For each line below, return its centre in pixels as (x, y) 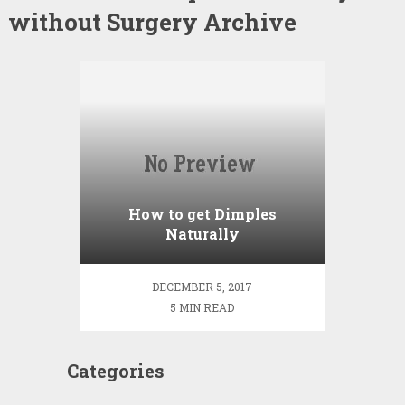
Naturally (202, 234)
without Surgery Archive (152, 22)
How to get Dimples (202, 214)
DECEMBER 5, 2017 (202, 287)
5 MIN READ (202, 307)
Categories (115, 371)
